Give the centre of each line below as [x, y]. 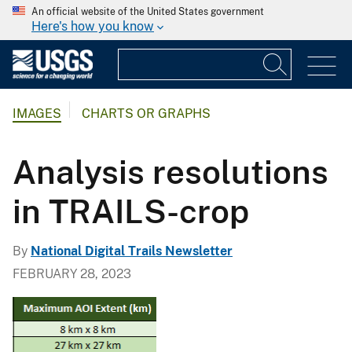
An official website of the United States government [148, 12]
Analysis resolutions [170, 171]
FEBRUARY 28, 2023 [72, 273]
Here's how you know [93, 26]
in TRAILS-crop [131, 211]
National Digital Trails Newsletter [132, 251]
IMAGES [37, 114]
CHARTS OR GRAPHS [146, 114]
